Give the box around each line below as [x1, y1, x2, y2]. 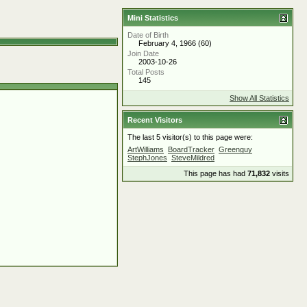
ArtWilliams [127, 145, 164, 153]
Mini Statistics [127, 14, 178, 22]
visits [270, 169, 289, 177]
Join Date [127, 49, 159, 58]
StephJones [127, 153, 167, 162]
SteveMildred [171, 153, 214, 162]
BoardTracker [168, 145, 214, 153]
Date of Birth [127, 31, 169, 39]
